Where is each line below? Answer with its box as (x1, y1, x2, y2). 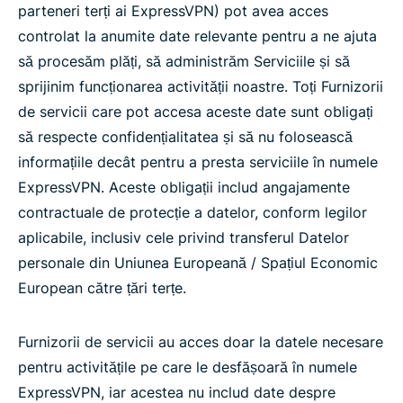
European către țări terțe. (18, 279, 186, 297)
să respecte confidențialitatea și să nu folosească (18, 128, 353, 146)
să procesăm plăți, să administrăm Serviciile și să (18, 52, 350, 70)
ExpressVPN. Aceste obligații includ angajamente (18, 178, 350, 196)
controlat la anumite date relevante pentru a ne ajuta (18, 27, 377, 45)
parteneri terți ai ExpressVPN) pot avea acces (18, 2, 328, 20)
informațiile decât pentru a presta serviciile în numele (18, 153, 378, 171)
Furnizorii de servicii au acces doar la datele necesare (18, 333, 383, 351)
